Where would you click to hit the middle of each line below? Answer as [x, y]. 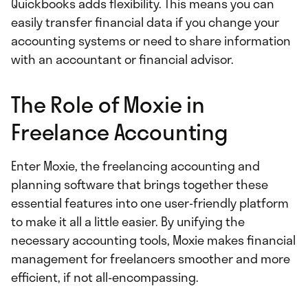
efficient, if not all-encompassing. [105, 277]
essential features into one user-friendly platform [150, 203]
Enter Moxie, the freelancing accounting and [135, 166]
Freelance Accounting [120, 132]
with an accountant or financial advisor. [124, 59]
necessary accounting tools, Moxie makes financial [153, 240]
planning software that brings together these [140, 185]
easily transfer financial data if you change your [145, 22]
